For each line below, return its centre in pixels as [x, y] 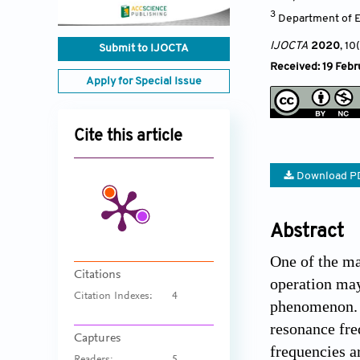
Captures [97, 339]
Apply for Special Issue [144, 82]
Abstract [307, 232]
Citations [97, 275]
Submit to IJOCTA [144, 49]
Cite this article [128, 137]
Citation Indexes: [113, 297]
